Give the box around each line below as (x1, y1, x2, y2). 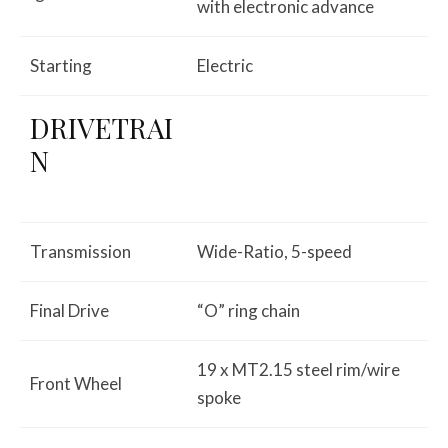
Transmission (30, 240, 131, 262)
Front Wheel (30, 372, 122, 394)
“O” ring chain (197, 299, 300, 321)
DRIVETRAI (30, 108, 173, 146)
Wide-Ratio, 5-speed (197, 240, 352, 262)
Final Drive (30, 299, 109, 321)
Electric (197, 54, 253, 76)
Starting (30, 54, 92, 76)
